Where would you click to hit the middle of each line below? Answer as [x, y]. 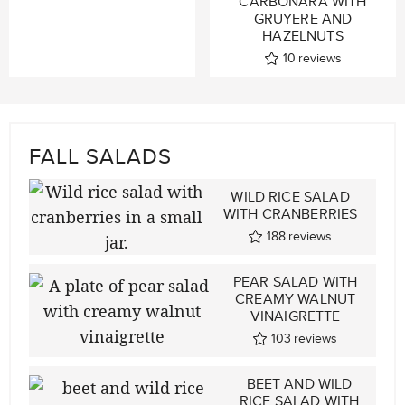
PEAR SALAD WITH [295, 282]
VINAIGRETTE [295, 316]
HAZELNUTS [303, 36]
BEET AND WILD [299, 384]
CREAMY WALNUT [296, 299]
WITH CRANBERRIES [290, 214]
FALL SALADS [100, 156]
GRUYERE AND [303, 19]
